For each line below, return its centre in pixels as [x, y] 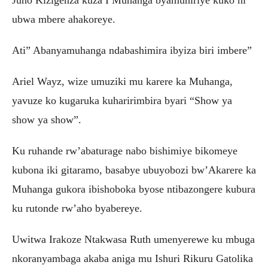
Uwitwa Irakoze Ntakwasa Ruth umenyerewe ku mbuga [133, 240]
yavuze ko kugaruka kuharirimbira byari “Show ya [122, 101]
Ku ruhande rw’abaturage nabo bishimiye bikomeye [125, 151]
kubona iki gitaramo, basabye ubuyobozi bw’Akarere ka [134, 170]
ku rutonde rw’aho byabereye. [77, 208]
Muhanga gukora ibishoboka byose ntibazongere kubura [134, 189]
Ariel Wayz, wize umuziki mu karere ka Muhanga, [122, 82]
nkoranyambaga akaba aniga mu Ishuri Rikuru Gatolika [133, 259]
